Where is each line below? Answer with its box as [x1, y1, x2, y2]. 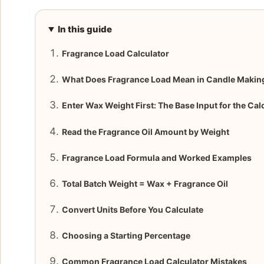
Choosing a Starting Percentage [61, 230, 190, 241]
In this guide [57, 24, 112, 35]
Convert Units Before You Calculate [61, 204, 203, 215]
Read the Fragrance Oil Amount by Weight [61, 126, 229, 137]
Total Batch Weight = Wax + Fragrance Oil [61, 178, 228, 189]
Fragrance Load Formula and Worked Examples [61, 152, 252, 163]
